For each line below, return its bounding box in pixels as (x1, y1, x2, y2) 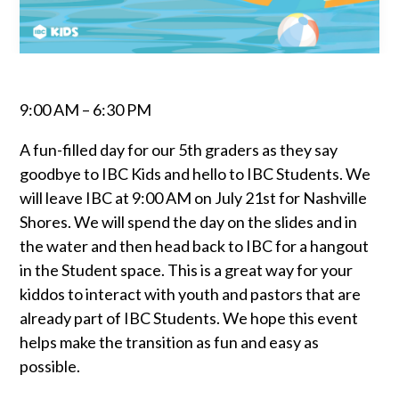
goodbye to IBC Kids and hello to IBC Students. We (20, 163, 371, 183)
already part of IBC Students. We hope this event (20, 307, 359, 328)
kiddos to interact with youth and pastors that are (20, 283, 362, 304)
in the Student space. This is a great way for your (20, 259, 354, 280)
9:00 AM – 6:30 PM (20, 99, 152, 119)
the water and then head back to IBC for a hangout (20, 235, 370, 256)
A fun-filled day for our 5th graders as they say (20, 139, 338, 159)
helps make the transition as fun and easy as (20, 331, 320, 352)
